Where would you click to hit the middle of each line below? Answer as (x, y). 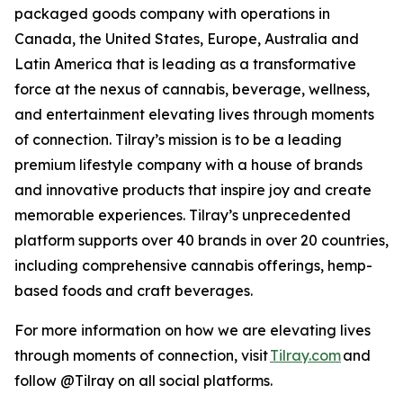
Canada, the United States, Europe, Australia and (187, 39)
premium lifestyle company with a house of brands (188, 165)
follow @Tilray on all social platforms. (145, 381)
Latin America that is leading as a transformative (185, 64)
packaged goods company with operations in (172, 14)
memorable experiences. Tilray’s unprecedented (183, 215)
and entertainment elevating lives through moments (194, 115)
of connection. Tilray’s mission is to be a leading (178, 140)
